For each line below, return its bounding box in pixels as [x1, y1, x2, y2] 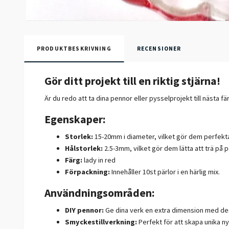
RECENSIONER [136, 44, 181, 52]
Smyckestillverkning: [65, 217, 137, 226]
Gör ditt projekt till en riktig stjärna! [44, 74, 220, 88]
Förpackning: [65, 167, 110, 176]
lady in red [82, 155, 117, 165]
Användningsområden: [44, 186, 155, 200]
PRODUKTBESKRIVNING [37, 44, 111, 52]
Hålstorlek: [65, 143, 103, 153]
